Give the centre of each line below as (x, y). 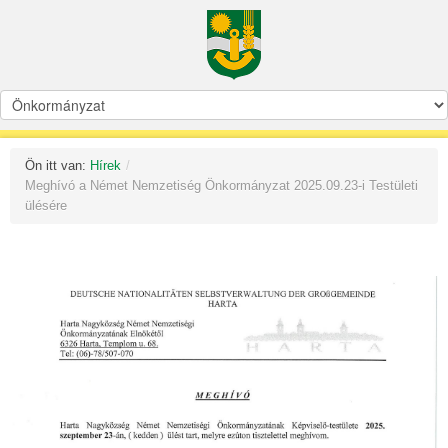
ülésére (46, 205)
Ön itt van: (57, 165)
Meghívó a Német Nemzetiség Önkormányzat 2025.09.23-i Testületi (221, 185)
